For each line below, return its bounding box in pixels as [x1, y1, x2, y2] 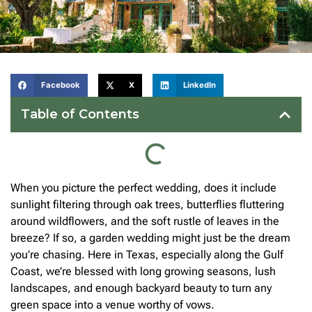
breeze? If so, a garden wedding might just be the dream [10, 231, 290, 245]
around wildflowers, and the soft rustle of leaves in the [10, 214, 279, 228]
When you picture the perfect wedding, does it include [10, 181, 276, 195]
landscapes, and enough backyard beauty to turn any [10, 281, 272, 295]
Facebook [40, 80, 80, 91]
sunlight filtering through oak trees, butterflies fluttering [10, 198, 284, 212]
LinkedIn [183, 80, 217, 91]
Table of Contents [21, 107, 139, 123]
